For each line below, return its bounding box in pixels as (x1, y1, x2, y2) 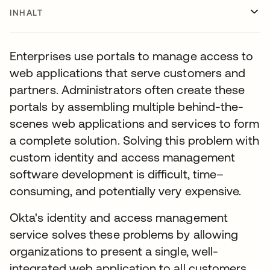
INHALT (10, 8, 43, 17)
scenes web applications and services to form (10, 116, 260, 130)
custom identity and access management (10, 150, 235, 164)
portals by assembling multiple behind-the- (10, 99, 244, 113)
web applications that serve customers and (10, 66, 246, 80)
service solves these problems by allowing (10, 227, 239, 241)
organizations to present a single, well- (10, 244, 219, 258)
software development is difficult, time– (10, 167, 224, 181)
